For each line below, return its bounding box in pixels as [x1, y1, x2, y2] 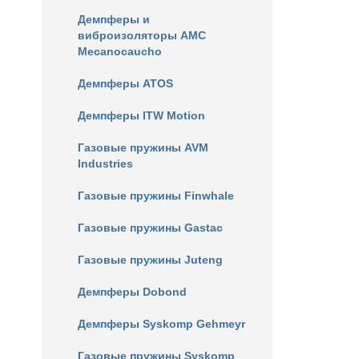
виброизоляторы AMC [78, 29, 206, 42]
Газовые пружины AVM [78, 141, 208, 154]
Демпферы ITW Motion [78, 109, 205, 122]
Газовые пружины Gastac [78, 221, 223, 234]
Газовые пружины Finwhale [78, 189, 234, 202]
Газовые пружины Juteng [78, 253, 223, 266]
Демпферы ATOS [78, 77, 173, 90]
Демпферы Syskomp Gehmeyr [78, 317, 245, 330]
